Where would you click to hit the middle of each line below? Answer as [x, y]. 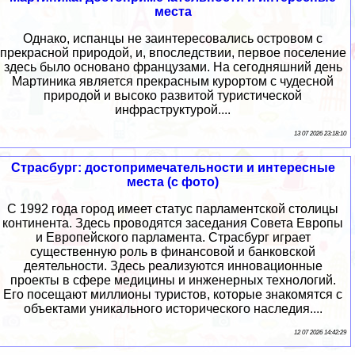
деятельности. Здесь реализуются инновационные [173, 266]
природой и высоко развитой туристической [173, 96]
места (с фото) [173, 182]
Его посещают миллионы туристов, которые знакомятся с [173, 295]
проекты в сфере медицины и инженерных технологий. [173, 281]
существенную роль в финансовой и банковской [173, 252]
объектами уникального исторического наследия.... [173, 309]
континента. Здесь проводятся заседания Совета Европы [173, 223]
